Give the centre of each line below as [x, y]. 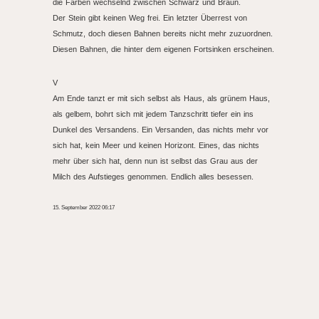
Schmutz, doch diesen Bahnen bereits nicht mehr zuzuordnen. [163, 33]
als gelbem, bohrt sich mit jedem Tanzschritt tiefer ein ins [153, 114]
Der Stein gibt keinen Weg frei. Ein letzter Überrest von [150, 18]
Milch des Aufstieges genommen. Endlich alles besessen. [153, 177]
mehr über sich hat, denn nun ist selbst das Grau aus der [155, 161]
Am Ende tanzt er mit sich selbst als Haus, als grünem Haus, [161, 98]
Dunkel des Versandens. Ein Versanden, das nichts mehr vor [161, 130]
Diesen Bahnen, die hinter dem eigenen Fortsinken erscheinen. [163, 49]
